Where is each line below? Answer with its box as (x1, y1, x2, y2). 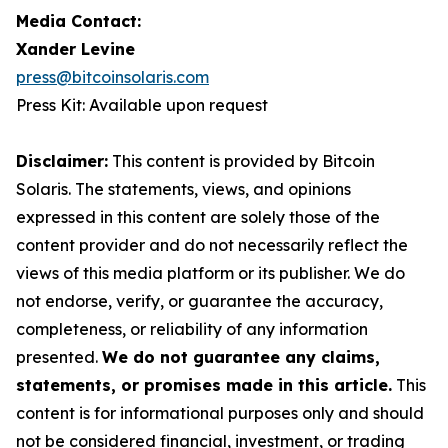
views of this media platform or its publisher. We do (16, 263, 405, 283)
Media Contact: (16, 11, 141, 31)
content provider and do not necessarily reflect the (16, 235, 408, 255)
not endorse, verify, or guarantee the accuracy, (16, 291, 383, 311)
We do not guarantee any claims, (102, 347, 380, 367)
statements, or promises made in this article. (16, 375, 392, 395)
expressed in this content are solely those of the (16, 207, 380, 227)
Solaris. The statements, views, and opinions (16, 179, 351, 199)
